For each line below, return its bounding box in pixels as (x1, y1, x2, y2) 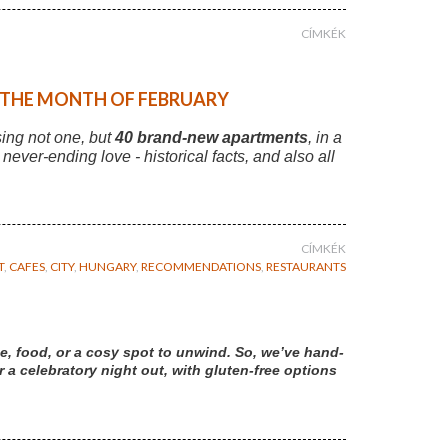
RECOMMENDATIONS (141, 259, 261, 275)
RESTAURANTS (266, 259, 346, 275)
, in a (307, 129, 342, 147)
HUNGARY (79, 259, 136, 275)
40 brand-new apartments (114, 129, 308, 147)
